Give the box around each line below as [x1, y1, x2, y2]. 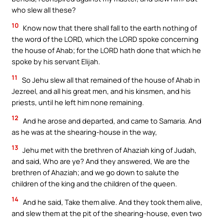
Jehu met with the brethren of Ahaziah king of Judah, [21, 145, 197, 155]
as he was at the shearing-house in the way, [12, 127, 157, 137]
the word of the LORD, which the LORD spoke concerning [12, 34, 199, 44]
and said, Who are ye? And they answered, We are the [12, 156, 190, 166]
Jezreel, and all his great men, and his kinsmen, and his [12, 86, 191, 96]
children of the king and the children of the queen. [12, 179, 177, 189]
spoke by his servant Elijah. [12, 56, 100, 67]
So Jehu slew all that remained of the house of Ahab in [20, 74, 200, 85]
